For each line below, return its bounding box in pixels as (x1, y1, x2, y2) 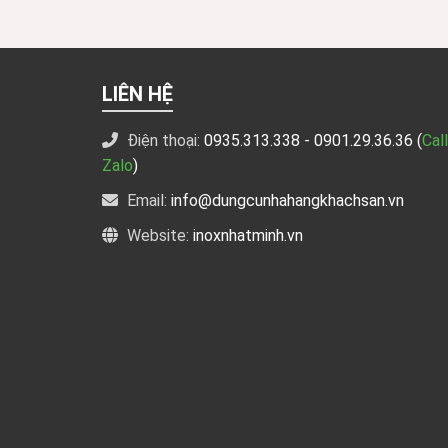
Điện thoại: (123, 131, 204, 150)
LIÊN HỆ (102, 82, 173, 106)
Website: (123, 226, 193, 245)
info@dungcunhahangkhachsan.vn (171, 191, 404, 210)
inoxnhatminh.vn (193, 226, 303, 245)
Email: (123, 191, 171, 210)
